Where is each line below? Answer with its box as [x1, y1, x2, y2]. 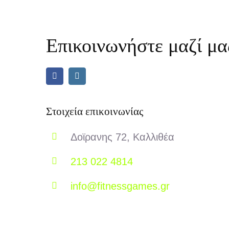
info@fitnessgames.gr [70, 180, 170, 192]
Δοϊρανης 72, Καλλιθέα [70, 131, 174, 143]
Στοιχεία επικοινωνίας [45, 105, 143, 118]
